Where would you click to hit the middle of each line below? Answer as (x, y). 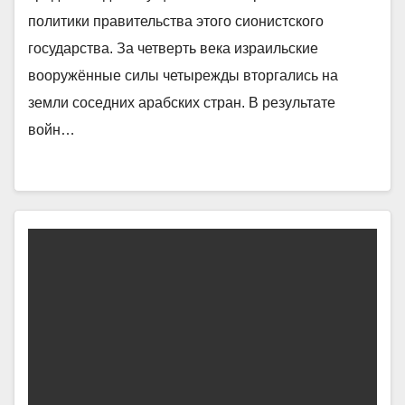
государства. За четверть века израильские (173, 48)
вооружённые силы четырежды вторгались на (183, 75)
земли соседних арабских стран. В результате (182, 103)
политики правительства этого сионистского (176, 21)
